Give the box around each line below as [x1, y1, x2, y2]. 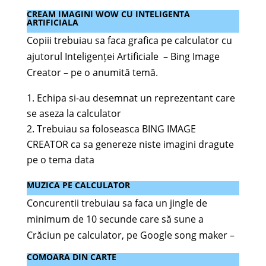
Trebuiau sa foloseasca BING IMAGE [36, 122, 196, 135]
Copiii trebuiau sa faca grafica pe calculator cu [26, 34, 232, 47]
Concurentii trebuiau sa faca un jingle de [26, 197, 207, 210]
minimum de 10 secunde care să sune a [26, 213, 204, 226]
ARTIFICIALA [26, 17, 78, 28]
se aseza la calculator [26, 107, 121, 120]
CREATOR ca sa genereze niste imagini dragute [26, 138, 234, 151]
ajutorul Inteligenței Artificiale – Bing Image [26, 50, 220, 63]
